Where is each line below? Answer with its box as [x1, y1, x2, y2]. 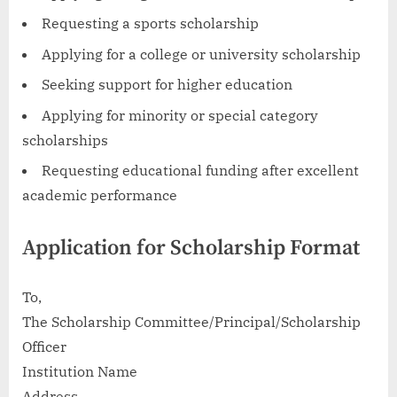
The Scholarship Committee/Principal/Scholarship [22, 312, 361, 331]
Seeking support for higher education [42, 75, 292, 94]
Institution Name [22, 362, 137, 380]
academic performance [22, 185, 177, 204]
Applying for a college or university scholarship [42, 44, 361, 63]
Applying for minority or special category [42, 105, 318, 124]
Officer [22, 337, 66, 355]
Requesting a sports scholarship [42, 14, 259, 33]
